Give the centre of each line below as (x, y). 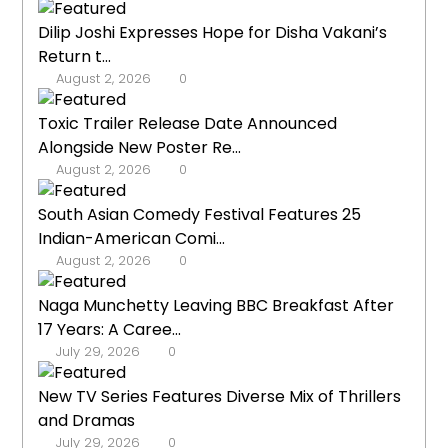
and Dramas (87, 421)
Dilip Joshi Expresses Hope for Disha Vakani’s (213, 33)
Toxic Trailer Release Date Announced (188, 124)
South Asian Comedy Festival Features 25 (200, 215)
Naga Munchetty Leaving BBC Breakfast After (216, 306)
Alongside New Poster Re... (140, 148)
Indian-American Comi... (132, 239)
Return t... (75, 57)
